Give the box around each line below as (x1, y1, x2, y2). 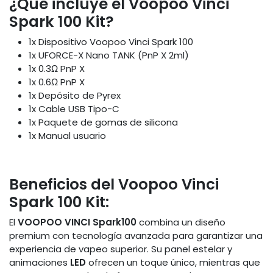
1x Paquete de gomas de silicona (29, 116, 178, 129)
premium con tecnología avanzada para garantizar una (9, 229, 263, 243)
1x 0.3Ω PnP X (29, 62, 85, 76)
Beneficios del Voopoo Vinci (9, 174, 219, 196)
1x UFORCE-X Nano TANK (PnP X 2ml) (29, 49, 189, 62)
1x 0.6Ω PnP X (29, 76, 85, 89)
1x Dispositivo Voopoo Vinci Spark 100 (29, 35, 193, 49)
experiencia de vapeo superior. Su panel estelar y (9, 243, 232, 256)
